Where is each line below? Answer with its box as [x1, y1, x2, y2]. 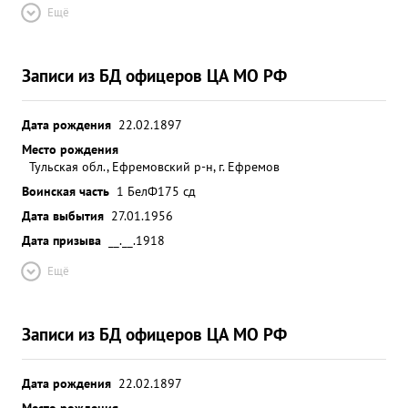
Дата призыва [22, 231, 101, 249]
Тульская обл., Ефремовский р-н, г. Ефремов [29, 158, 280, 175]
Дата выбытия [22, 207, 104, 224]
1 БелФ [117, 182, 158, 199]
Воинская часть [22, 182, 109, 199]
